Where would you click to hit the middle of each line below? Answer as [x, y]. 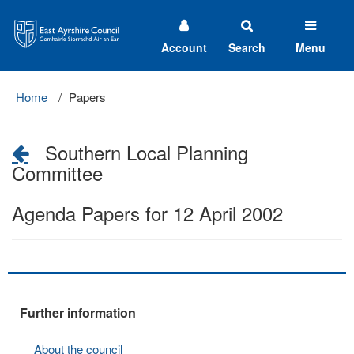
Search [247, 47]
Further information [78, 313]
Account [184, 47]
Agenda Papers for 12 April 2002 [147, 213]
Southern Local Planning [138, 152]
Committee [57, 173]
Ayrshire [28, 24]
